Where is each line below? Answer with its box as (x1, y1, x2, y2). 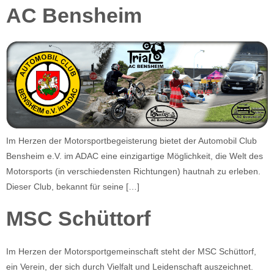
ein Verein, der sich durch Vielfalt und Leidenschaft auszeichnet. (6, 262, 256, 272)
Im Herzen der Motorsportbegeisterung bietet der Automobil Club (6, 135, 257, 146)
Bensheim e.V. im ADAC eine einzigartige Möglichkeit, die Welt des (6, 150, 263, 161)
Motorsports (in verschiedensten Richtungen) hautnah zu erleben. (6, 166, 263, 176)
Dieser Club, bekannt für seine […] (6, 181, 139, 191)
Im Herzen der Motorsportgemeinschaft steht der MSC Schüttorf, (6, 246, 256, 257)
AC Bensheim (6, 4, 142, 28)
